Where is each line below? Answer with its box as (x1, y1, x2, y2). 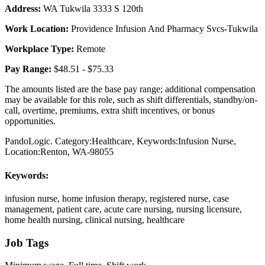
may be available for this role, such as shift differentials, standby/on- (5, 95, 257, 105)
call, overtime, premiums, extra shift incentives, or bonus (5, 105, 215, 116)
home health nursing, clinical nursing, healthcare (5, 214, 185, 225)
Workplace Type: (5, 44, 76, 54)
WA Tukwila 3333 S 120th (43, 4, 143, 14)
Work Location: (5, 24, 71, 34)
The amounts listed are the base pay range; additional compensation (5, 84, 256, 95)
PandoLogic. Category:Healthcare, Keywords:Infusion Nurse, (5, 136, 236, 147)
